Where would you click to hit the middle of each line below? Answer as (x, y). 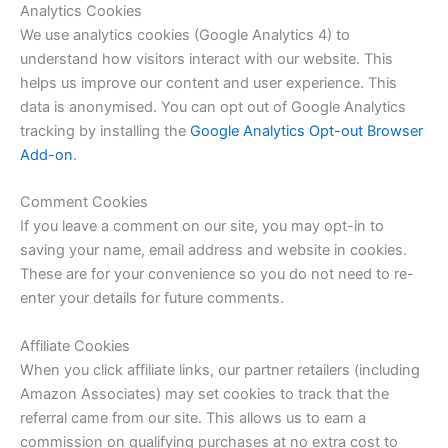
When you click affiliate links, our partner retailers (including (220, 369)
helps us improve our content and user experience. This (208, 82)
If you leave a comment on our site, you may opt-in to (202, 226)
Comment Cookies (84, 202)
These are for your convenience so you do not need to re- (217, 274)
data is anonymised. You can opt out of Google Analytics (213, 106)
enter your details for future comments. (152, 298)
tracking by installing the (105, 130)
